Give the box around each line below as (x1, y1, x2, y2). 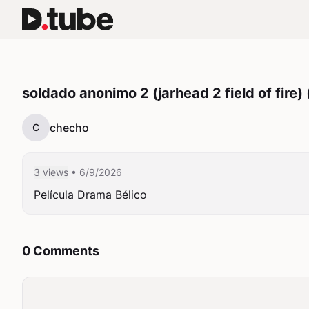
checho (50, 121, 89, 134)
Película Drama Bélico (34, 188, 147, 201)
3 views (34, 166, 68, 178)
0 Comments (22, 243, 99, 258)
